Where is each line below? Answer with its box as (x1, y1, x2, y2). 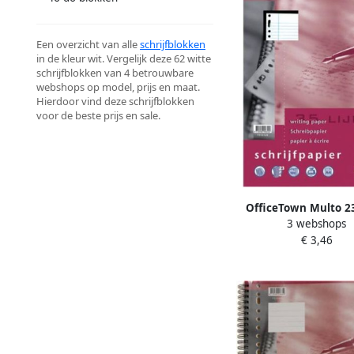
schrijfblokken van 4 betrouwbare (36, 66, 194, 81)
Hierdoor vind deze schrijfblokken (36, 94, 194, 109)
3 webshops (287, 216, 346, 231)
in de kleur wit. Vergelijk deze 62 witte (36, 51, 211, 66)
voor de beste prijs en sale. (36, 108, 160, 123)
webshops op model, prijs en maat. (36, 80, 200, 95)
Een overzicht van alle (36, 37, 140, 52)
